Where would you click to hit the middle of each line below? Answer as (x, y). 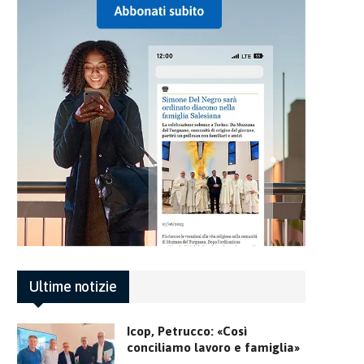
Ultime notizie (74, 286)
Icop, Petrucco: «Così (187, 331)
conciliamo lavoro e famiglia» (213, 347)
